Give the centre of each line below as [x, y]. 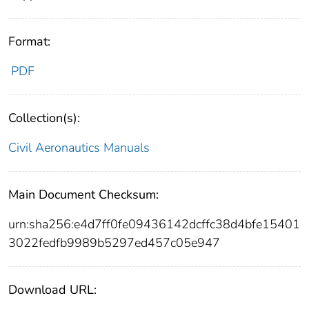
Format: [29, 41]
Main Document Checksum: [83, 194]
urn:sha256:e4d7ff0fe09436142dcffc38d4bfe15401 [154, 224]
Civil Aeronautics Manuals [79, 147]
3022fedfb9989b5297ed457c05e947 [114, 242]
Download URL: [52, 289]
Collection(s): [44, 118]
